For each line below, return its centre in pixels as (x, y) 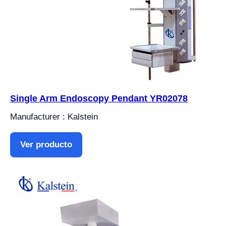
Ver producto (46, 144)
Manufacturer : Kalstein (54, 117)
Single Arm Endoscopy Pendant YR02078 (99, 98)
